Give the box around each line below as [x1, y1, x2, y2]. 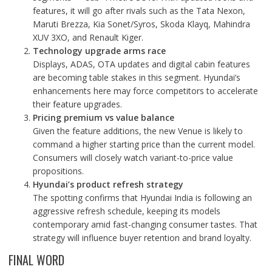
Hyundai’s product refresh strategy [32, 178, 183, 190]
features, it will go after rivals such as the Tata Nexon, [32, 5, 245, 16]
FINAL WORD [8, 251, 64, 269]
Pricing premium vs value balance [32, 112, 174, 123]
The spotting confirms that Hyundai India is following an [32, 192, 252, 203]
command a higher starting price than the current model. [32, 138, 255, 150]
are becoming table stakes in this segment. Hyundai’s [32, 72, 240, 83]
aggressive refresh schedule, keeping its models [32, 205, 220, 217]
